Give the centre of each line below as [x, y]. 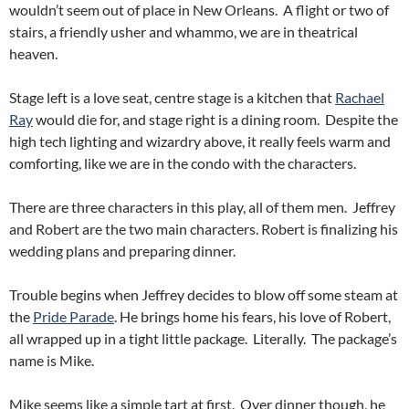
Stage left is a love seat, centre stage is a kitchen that [172, 97]
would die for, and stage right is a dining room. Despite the [215, 119]
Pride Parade [73, 316]
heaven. [33, 53]
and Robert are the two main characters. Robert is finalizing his [204, 229]
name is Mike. [52, 360]
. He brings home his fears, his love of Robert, [252, 316]
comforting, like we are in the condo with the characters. [183, 163]
